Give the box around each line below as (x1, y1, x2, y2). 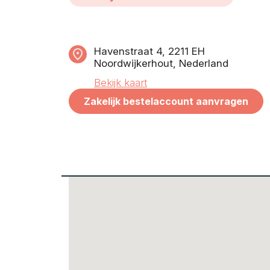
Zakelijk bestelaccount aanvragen (84, 95, 248, 107)
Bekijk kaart (94, 77, 147, 89)
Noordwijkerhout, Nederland (94, 57, 228, 69)
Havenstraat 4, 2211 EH (94, 45, 205, 57)
